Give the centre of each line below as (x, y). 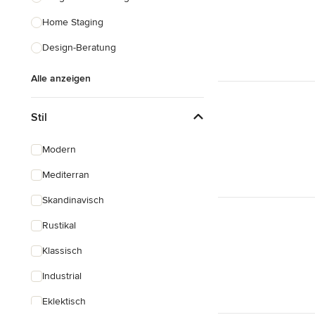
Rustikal (59, 225)
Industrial (62, 276)
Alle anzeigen (61, 78)
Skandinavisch (73, 200)
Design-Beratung (79, 47)
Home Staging (73, 22)
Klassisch (62, 251)
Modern (59, 149)
